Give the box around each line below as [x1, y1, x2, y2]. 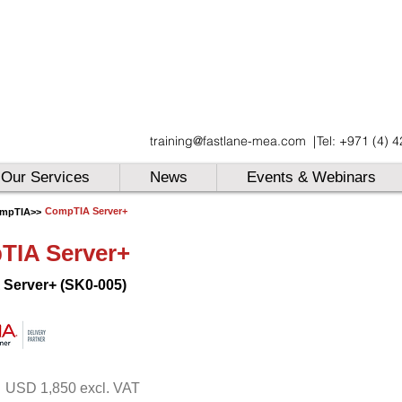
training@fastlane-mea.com [150, 133, 306, 149]
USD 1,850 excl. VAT [5, 380, 140, 396]
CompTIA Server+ [45, 205, 127, 216]
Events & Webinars [246, 169, 376, 186]
